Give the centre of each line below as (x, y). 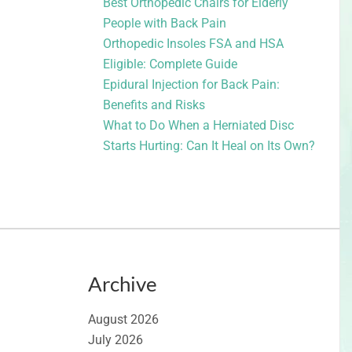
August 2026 (123, 320)
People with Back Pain (164, 24)
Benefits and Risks (154, 105)
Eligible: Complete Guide (170, 64)
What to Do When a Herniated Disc (198, 126)
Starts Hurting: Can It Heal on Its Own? (209, 146)
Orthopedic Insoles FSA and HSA (193, 44)
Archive (122, 284)
